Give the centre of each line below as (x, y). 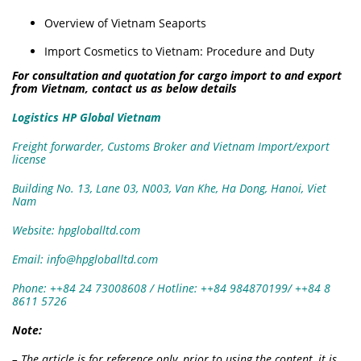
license (29, 160)
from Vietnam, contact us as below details (124, 89)
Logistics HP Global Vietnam (87, 118)
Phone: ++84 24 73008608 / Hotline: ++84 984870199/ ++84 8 (171, 288)
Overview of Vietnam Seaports (125, 23)
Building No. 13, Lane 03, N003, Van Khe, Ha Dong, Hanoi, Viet (169, 189)
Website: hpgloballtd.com (76, 230)
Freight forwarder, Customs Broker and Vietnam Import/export (171, 147)
